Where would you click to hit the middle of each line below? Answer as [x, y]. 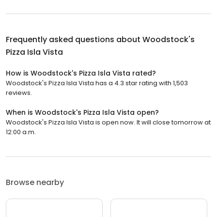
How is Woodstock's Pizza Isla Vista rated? [81, 73]
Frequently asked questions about [74, 39]
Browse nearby [35, 182]
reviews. [19, 93]
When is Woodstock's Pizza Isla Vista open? [82, 112]
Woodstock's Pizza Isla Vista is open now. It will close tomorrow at [108, 122]
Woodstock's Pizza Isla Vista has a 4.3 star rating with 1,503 [97, 83]
